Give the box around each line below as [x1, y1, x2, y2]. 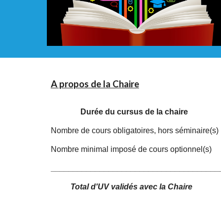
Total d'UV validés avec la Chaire [70, 183, 194, 191]
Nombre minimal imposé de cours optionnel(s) [50, 145, 212, 153]
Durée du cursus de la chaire [80, 108, 188, 116]
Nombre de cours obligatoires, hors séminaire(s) [50, 126, 219, 135]
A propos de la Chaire [50, 78, 139, 89]
